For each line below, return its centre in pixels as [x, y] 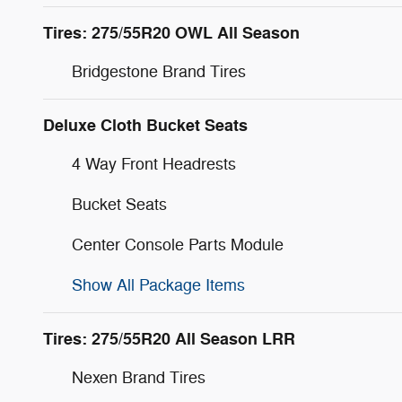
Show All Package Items [158, 285]
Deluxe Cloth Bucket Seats [145, 125]
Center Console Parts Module [178, 245]
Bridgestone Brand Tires [159, 71]
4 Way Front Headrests [154, 164]
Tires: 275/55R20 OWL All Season [171, 33]
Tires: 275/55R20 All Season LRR [169, 339]
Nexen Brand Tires [139, 377]
